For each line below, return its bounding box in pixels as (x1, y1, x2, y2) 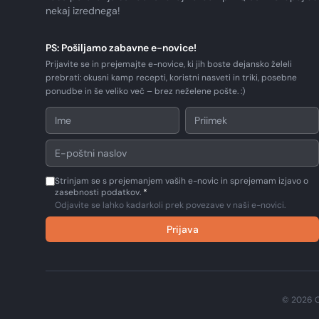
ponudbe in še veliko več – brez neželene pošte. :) (46, 85, 245, 97)
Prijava (166, 223, 199, 236)
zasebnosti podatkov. (55, 187, 141, 198)
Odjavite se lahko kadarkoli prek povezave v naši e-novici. (55, 199, 286, 211)
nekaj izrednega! (46, 4, 120, 17)
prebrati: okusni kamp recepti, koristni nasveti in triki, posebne (46, 72, 297, 83)
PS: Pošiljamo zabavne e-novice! (46, 41, 197, 54)
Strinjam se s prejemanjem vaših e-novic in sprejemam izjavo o (55, 175, 308, 187)
